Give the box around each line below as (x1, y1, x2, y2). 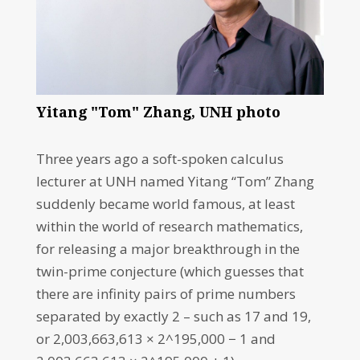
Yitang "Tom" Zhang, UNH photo (35, 104, 280, 121)
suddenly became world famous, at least (35, 194, 295, 213)
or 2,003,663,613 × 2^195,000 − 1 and (35, 329, 276, 348)
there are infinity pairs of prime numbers (35, 284, 296, 303)
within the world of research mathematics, (35, 217, 303, 235)
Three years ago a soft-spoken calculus (35, 149, 284, 168)
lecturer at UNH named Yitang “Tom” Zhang (35, 172, 314, 190)
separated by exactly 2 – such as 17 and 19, (35, 307, 311, 325)
